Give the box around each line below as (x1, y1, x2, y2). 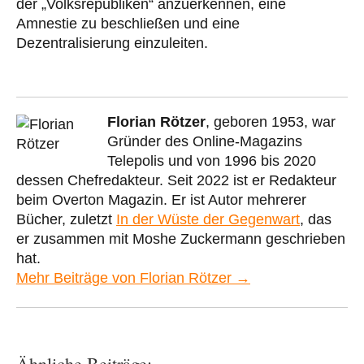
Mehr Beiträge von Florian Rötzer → (16, 269, 250, 286)
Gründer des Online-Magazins (107, 132, 302, 149)
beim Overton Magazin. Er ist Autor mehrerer (16, 191, 306, 208)
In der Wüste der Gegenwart (116, 210, 300, 227)
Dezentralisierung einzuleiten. (16, 34, 208, 51)
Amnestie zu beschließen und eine (16, 15, 240, 32)
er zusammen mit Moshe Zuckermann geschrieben (16, 230, 345, 247)
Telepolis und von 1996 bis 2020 (107, 152, 316, 169)
